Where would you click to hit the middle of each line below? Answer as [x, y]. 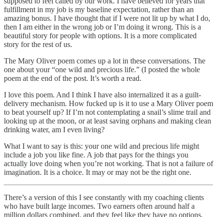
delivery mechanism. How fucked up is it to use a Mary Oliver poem [108, 103]
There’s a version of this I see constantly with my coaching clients [104, 197]
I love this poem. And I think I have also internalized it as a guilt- [102, 94]
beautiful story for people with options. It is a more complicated [100, 35]
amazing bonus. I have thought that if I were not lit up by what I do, [107, 18]
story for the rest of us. [38, 44]
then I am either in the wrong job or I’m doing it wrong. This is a [102, 27]
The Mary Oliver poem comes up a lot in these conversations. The [105, 61]
